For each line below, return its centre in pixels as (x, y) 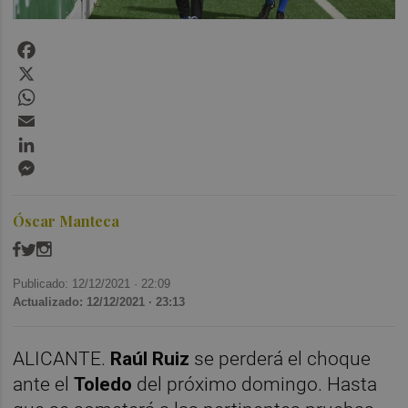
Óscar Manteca (66, 220)
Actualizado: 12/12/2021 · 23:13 (99, 301)
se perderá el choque (280, 358)
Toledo (106, 384)
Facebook (70, 45)
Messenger (76, 163)
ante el (44, 384)
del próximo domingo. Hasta (257, 384)
